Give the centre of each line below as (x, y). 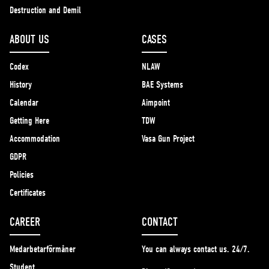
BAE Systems (162, 85)
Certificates (28, 193)
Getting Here (29, 121)
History (21, 85)
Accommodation (35, 139)
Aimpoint (156, 103)
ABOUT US (29, 39)
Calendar (24, 103)
